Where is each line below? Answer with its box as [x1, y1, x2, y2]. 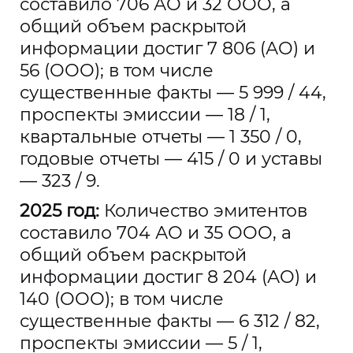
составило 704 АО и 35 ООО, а [20, 222, 292, 243]
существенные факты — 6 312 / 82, [20, 310, 320, 332]
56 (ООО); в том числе [20, 60, 214, 81]
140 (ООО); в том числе [20, 288, 224, 310]
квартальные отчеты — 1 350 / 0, [20, 126, 302, 147]
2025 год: [20, 200, 99, 221]
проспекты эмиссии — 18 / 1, [20, 104, 270, 125]
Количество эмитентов [99, 200, 307, 221]
